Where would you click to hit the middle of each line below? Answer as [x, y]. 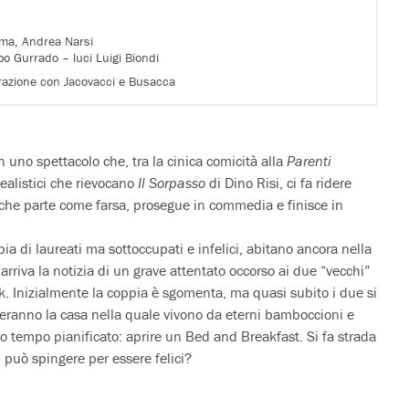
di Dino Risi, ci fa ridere [278, 182]
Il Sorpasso [172, 182]
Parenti [309, 160]
